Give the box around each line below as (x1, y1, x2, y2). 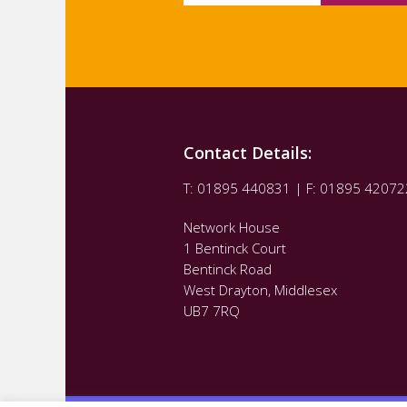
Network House (184, 217, 280, 236)
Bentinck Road (184, 259, 272, 278)
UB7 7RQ (184, 301, 240, 320)
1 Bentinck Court (184, 238, 286, 257)
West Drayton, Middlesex (184, 280, 337, 299)
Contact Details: (184, 141, 312, 164)
